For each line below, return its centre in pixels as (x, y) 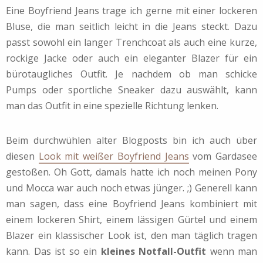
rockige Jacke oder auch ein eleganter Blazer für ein (131, 58)
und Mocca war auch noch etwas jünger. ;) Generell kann (131, 188)
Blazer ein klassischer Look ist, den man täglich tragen (131, 235)
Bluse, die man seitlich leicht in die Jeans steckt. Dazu (131, 26)
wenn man (232, 251)
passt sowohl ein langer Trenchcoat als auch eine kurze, (131, 42)
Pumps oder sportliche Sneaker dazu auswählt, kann (131, 90)
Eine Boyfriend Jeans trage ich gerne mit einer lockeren (131, 10)
